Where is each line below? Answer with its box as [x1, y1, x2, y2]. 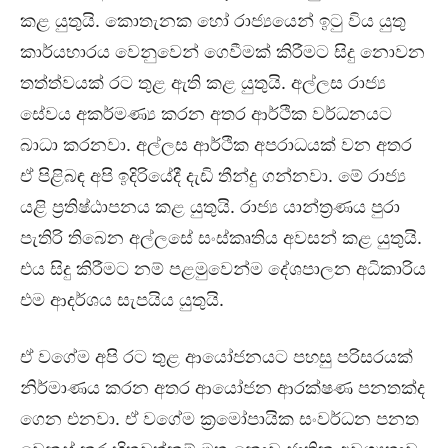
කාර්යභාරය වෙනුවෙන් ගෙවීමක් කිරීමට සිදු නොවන [20, 41, 425, 63]
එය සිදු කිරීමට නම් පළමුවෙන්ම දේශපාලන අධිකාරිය [20, 258, 426, 280]
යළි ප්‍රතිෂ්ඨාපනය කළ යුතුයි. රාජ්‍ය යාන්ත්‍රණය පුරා [20, 196, 400, 218]
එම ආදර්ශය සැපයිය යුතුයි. [20, 289, 224, 311]
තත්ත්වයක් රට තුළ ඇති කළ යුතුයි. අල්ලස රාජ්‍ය [20, 72, 386, 94]
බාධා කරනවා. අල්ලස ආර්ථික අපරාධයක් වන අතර [20, 134, 412, 156]
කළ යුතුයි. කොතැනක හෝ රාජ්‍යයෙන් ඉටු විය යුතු [20, 10, 406, 32]
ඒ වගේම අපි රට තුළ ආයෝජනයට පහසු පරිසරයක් [20, 346, 413, 368]
